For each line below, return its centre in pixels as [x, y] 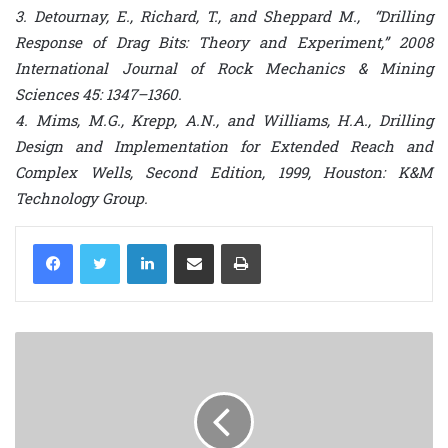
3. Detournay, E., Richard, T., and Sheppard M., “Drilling [224, 15]
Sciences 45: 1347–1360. [98, 93]
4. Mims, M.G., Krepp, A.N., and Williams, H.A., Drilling [224, 119]
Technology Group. [81, 197]
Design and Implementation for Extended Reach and [224, 145]
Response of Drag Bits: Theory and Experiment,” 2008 [224, 41]
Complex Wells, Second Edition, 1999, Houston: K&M [224, 171]
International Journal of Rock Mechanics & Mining [224, 67]
